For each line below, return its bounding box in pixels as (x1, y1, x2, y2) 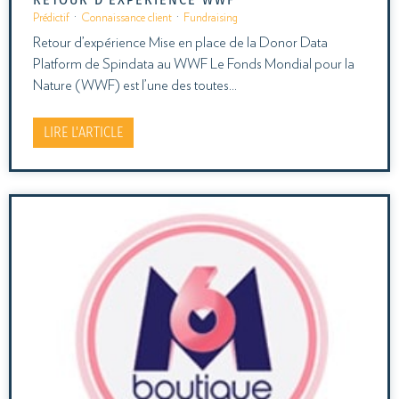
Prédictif (33, 12, 69, 24)
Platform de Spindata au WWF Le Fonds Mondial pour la (33, 56, 354, 71)
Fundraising (183, 12, 238, 24)
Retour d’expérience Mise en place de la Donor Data (33, 35, 328, 50)
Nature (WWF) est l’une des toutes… (33, 77, 237, 93)
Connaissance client (81, 12, 172, 24)
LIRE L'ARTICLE (44, 123, 123, 141)
